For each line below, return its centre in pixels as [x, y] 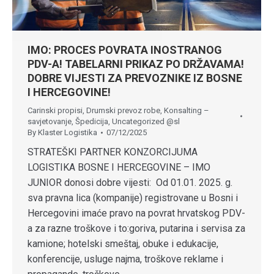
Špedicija [92, 121]
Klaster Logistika [68, 132]
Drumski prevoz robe [123, 110]
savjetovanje [50, 121]
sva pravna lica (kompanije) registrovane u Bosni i [133, 198]
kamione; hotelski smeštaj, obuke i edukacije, [123, 243]
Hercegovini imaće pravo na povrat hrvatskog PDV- [136, 213]
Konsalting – [187, 110]
